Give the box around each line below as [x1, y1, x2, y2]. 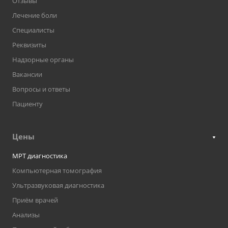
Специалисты [12, 25, 54, 35]
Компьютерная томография [12, 166, 102, 176]
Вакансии [12, 70, 42, 79]
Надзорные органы [12, 55, 74, 65]
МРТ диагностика [12, 151, 67, 161]
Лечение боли [12, 11, 57, 20]
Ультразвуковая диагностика [12, 181, 104, 190]
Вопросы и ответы [12, 84, 70, 94]
